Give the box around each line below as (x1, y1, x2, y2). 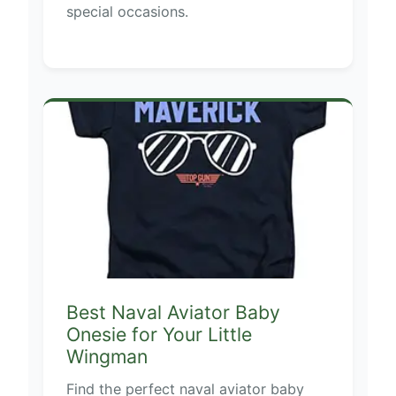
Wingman (65, 344, 148, 368)
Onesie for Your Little (65, 322, 252, 346)
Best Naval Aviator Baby (65, 300, 280, 324)
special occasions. (65, 2, 188, 20)
